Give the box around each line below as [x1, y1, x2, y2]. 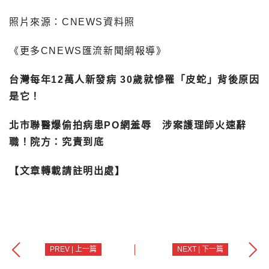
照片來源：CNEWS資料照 [9, 16, 135, 27]
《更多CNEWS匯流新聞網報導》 [9, 45, 167, 56]
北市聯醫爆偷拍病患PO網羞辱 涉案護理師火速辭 [9, 119, 247, 130]
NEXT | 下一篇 [177, 245, 223, 254]
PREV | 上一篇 [50, 245, 97, 254]
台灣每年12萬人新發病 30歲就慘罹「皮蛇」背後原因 [9, 74, 260, 85]
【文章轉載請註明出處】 [9, 165, 125, 176]
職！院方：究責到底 [9, 136, 104, 147]
